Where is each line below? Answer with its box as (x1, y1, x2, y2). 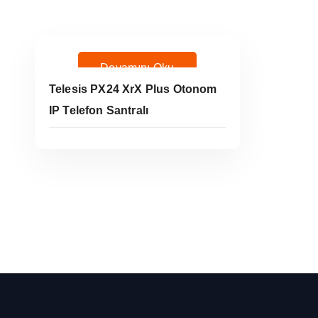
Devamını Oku (100, 62, 175, 75)
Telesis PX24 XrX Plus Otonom (49, 82, 217, 95)
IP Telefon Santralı (49, 104, 149, 116)
